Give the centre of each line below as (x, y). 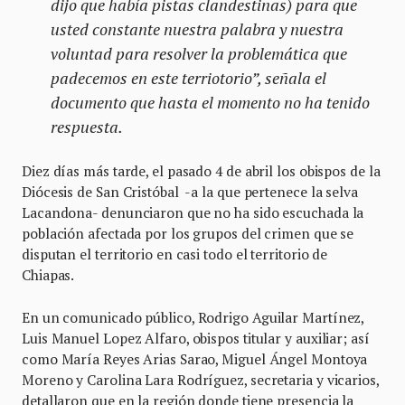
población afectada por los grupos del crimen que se (188, 233)
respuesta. (87, 126)
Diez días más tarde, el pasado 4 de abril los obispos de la (201, 170)
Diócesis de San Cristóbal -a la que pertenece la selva (190, 191)
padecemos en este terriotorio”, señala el (188, 77)
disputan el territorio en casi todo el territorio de (175, 254)
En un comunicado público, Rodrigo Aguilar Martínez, (193, 317)
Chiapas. (48, 274)
